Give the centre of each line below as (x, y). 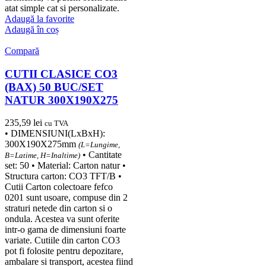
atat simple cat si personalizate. (62, 8)
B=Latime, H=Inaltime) (42, 156)
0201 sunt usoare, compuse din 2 (66, 198)
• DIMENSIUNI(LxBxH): (55, 134)
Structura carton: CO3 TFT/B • (63, 176)
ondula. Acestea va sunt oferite (62, 219)
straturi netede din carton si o (58, 208)
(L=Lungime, (99, 145)
